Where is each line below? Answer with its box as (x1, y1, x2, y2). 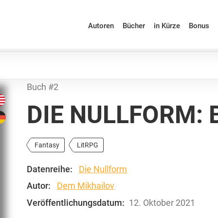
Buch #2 (27, 82, 59, 92)
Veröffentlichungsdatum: (27, 197, 125, 208)
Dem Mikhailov (57, 181, 115, 191)
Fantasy (35, 141, 60, 149)
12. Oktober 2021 (129, 197, 196, 208)
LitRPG (77, 141, 99, 149)
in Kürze (153, 21, 180, 30)
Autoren (88, 21, 114, 30)
